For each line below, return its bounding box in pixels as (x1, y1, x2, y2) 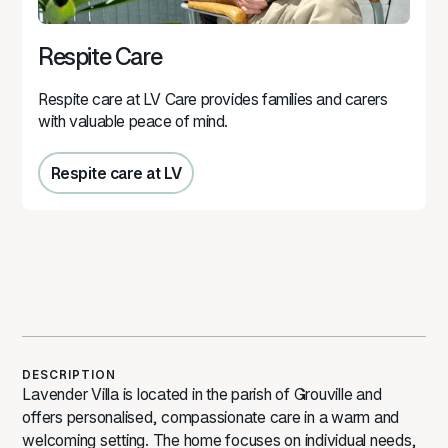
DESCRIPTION (22, 368, 117, 383)
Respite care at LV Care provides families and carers (38, 89, 388, 109)
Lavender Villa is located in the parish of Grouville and (22, 385, 382, 405)
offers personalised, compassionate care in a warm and (22, 408, 400, 428)
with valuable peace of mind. (38, 111, 228, 131)
